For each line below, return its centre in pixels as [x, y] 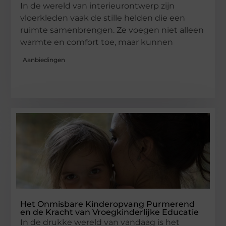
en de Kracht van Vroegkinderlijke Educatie [110, 212]
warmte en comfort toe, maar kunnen [97, 42]
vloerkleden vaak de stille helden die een [103, 18]
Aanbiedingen [44, 60]
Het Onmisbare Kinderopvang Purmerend [108, 204]
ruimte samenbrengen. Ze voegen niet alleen [112, 30]
